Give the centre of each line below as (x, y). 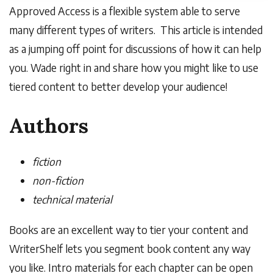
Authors (49, 126)
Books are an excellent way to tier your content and (129, 230)
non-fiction (58, 181)
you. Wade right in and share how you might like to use (134, 68)
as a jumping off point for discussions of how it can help (135, 49)
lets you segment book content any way (157, 249)
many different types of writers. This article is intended (136, 30)
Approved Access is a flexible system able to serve (125, 11)
